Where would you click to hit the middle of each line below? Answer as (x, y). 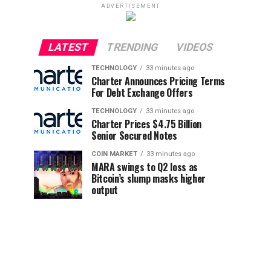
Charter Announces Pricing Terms (158, 81)
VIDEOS (194, 47)
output (105, 190)
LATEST (68, 47)
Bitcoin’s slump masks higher (149, 178)
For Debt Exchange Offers (142, 93)
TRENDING (132, 47)
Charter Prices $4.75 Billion (147, 124)
